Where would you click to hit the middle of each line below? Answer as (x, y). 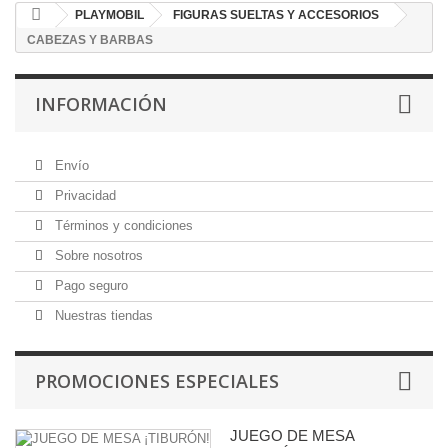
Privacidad (83, 195)
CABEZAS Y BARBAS (90, 40)
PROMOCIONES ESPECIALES (157, 381)
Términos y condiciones (122, 225)
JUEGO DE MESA (292, 435)
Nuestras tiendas (102, 315)
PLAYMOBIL (109, 15)
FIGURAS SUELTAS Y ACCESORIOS (276, 15)
